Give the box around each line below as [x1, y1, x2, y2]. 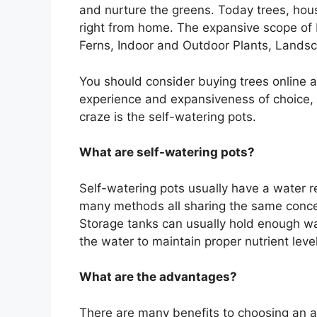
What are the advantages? [79, 270, 237, 284]
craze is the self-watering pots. [79, 109, 256, 124]
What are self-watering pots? [79, 145, 255, 160]
